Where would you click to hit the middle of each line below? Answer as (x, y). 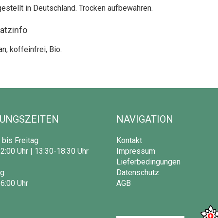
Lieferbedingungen (148, 162)
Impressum (136, 151)
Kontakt (129, 140)
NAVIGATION (145, 119)
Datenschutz (138, 172)
